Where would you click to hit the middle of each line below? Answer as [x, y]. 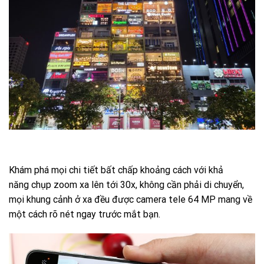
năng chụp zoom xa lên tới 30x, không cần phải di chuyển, [126, 184]
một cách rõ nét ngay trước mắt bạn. [85, 214]
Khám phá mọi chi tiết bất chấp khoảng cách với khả [116, 170]
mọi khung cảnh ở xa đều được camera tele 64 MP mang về [131, 199]
